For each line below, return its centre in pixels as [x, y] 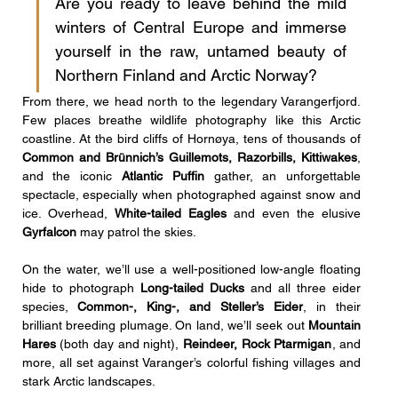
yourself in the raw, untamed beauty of [201, 51]
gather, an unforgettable [283, 175]
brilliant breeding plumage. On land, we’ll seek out [165, 325]
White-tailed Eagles [170, 213]
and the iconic [72, 175]
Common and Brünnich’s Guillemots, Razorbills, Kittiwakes [190, 157]
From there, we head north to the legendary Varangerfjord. [191, 101]
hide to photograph [81, 287]
